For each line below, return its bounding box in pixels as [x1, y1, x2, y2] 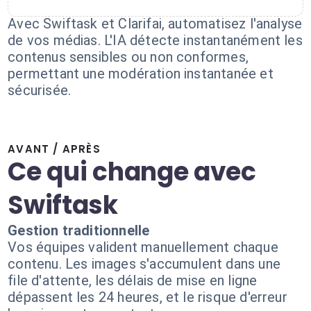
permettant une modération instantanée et [8, 65, 274, 82]
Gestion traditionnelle [8, 222, 150, 239]
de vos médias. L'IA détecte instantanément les [8, 32, 303, 49]
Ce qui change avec [8, 154, 256, 190]
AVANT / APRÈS [8, 142, 101, 156]
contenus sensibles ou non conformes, [8, 49, 249, 65]
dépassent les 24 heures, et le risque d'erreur [8, 289, 287, 305]
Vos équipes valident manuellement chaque [8, 239, 278, 255]
